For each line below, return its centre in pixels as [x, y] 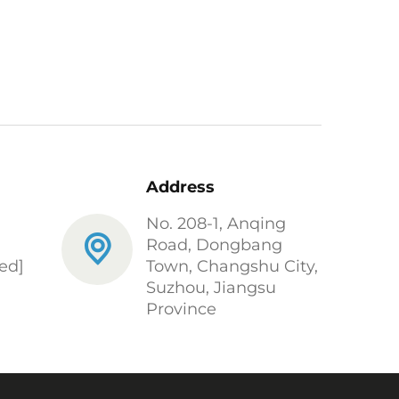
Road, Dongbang [214, 245]
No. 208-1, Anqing [216, 224]
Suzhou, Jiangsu [211, 288]
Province [181, 309]
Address [180, 187]
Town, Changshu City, [232, 266]
